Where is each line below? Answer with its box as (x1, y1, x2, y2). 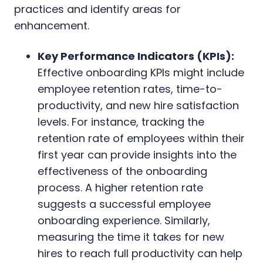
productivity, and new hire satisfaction (38, 97, 239, 113)
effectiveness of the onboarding (38, 163, 207, 178)
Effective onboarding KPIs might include (38, 65, 244, 80)
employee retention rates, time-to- (38, 81, 222, 96)
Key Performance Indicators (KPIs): (38, 48, 234, 63)
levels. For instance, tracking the (38, 114, 204, 129)
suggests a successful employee (38, 196, 211, 211)
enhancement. (14, 18, 89, 33)
